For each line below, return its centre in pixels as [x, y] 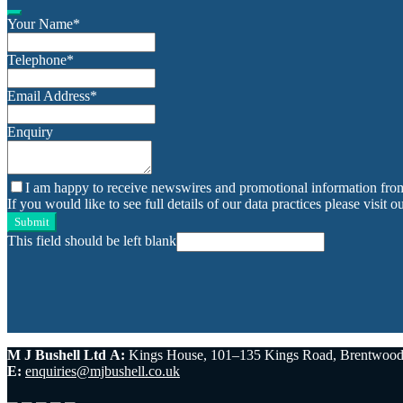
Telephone [37, 59]
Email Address [49, 95]
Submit [32, 221]
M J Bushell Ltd [57, 354]
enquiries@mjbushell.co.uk [103, 371]
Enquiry [30, 131]
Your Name [40, 23]
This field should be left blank [92, 240]
